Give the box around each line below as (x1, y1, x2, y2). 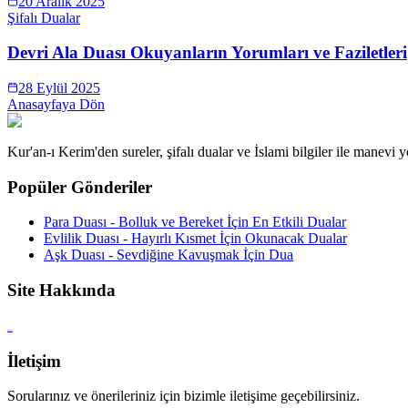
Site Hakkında (7, 280, 116, 301)
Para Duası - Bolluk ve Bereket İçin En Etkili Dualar (44, 214, 346, 230)
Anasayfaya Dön (7, 97, 105, 112)
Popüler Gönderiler (7, 177, 152, 197)
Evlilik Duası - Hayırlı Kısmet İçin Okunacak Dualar (44, 230, 347, 247)
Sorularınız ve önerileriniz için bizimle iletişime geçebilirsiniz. (7, 388, 360, 404)
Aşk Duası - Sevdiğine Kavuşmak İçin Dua (44, 247, 293, 263)
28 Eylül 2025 (18, 80, 100, 96)
